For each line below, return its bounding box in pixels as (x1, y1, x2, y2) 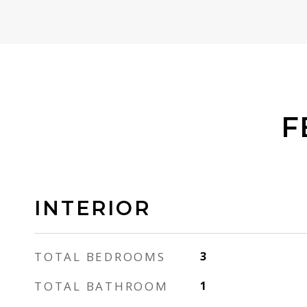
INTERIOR (34, 196, 151, 220)
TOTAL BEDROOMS (34, 249, 166, 265)
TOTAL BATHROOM (34, 278, 169, 294)
